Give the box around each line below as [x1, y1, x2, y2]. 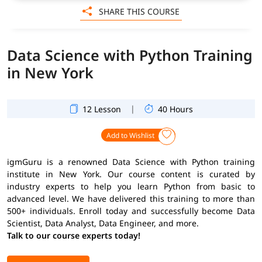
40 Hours [158, 103, 193, 115]
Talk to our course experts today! [7, 229, 140, 241]
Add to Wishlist [106, 130, 156, 140]
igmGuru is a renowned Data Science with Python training [7, 156, 255, 167]
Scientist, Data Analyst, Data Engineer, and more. [7, 217, 199, 229]
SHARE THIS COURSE [96, 6, 180, 17]
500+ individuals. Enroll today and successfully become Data [7, 205, 255, 216]
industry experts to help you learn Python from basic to [7, 180, 255, 192]
